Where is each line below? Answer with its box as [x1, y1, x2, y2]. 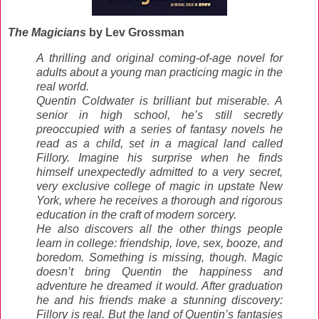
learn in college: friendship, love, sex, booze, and [36, 236, 283, 249]
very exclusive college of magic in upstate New [36, 179, 283, 192]
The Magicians [8, 26, 89, 38]
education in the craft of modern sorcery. [36, 208, 236, 221]
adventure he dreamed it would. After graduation [36, 279, 283, 292]
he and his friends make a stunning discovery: [36, 293, 283, 306]
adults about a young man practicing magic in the [36, 66, 283, 78]
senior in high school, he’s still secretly [36, 108, 283, 121]
